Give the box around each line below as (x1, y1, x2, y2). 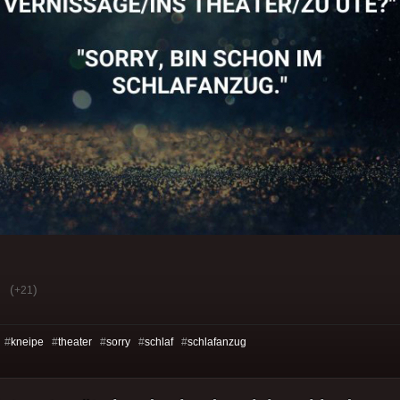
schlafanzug (187, 335, 246, 348)
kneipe (11, 335, 44, 348)
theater (58, 335, 92, 348)
